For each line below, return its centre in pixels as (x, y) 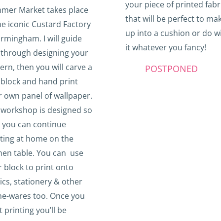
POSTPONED (161, 69)
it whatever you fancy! (166, 48)
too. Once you (58, 196)
